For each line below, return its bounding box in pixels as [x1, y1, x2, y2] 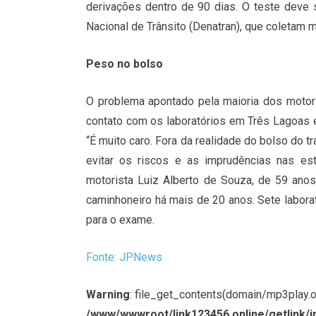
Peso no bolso [86, 57, 163, 71]
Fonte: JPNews [86, 250, 162, 265]
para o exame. [86, 213, 154, 227]
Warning [86, 288, 130, 302]
